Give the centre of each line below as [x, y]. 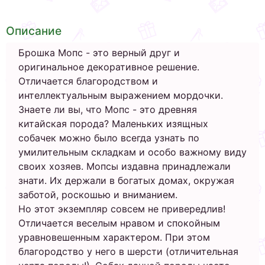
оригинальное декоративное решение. [109, 67]
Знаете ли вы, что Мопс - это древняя [108, 109]
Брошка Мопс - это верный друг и [99, 53]
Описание [34, 31]
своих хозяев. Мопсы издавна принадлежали [125, 166]
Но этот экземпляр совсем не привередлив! [122, 209]
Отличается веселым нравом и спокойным [119, 223]
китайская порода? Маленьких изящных [113, 124]
